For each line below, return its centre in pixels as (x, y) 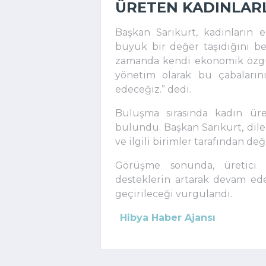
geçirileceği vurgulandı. (173, 194)
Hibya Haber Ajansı (167, 217)
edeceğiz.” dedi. (153, 89)
